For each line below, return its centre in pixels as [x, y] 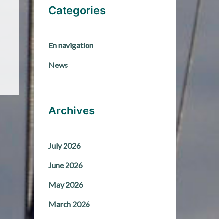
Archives [71, 110]
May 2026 [66, 185]
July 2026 [64, 145]
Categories [77, 10]
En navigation [71, 45]
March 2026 [69, 204]
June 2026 [65, 165]
